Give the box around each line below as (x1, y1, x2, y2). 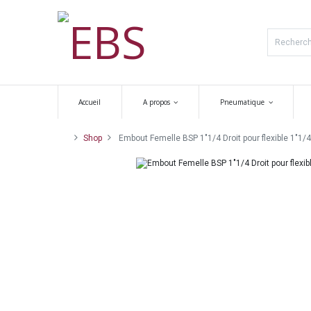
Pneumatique (220, 97, 265, 107)
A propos (142, 97, 170, 107)
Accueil (78, 97, 101, 107)
